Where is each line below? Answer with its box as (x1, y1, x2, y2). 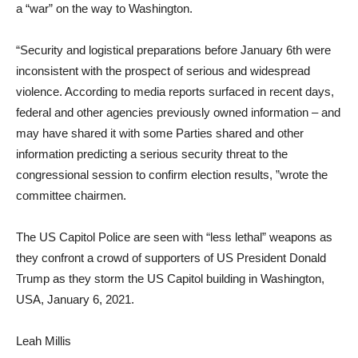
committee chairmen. (16, 189, 126, 202)
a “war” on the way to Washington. (16, 2, 193, 15)
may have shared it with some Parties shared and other (16, 126, 304, 140)
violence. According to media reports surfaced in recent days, (16, 85, 334, 98)
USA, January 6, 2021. (16, 292, 134, 306)
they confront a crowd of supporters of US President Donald (16, 251, 326, 265)
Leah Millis (16, 334, 71, 348)
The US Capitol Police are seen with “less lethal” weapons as (16, 230, 332, 244)
